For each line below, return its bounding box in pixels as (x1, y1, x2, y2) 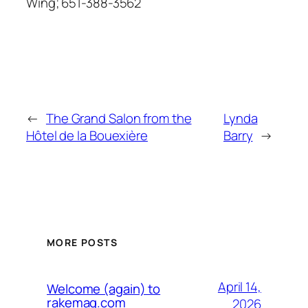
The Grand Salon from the (45, 109, 192, 127)
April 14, (217, 278, 261, 296)
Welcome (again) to (47, 280, 161, 298)
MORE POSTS (47, 236, 118, 250)
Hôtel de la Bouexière (26, 126, 148, 144)
